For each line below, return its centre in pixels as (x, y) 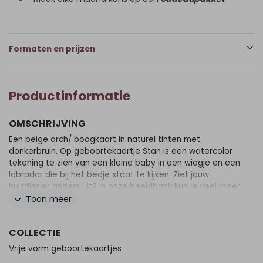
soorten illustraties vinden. (61, 198)
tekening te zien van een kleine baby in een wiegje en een (124, 163)
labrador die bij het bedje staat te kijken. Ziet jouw (109, 175)
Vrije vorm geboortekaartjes (65, 249)
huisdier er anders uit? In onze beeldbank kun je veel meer (124, 186)
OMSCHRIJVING (47, 124)
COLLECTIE (35, 233)
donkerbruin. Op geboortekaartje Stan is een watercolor (121, 151)
